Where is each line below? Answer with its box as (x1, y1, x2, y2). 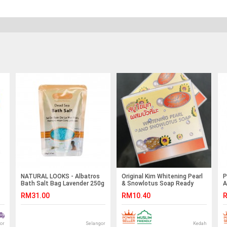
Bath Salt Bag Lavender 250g (20, 179, 104, 187)
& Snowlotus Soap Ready (122, 179, 194, 187)
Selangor (86, 220, 105, 226)
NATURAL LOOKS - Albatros (20, 172, 100, 180)
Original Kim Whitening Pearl (122, 172, 203, 180)
